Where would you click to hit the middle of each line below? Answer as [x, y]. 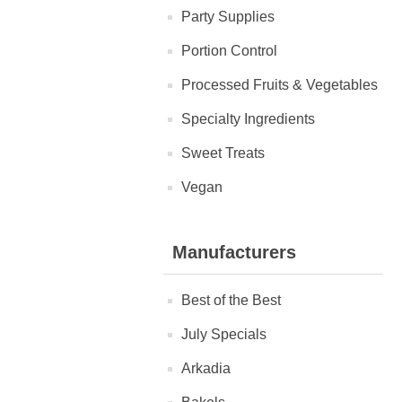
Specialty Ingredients [248, 119]
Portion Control [229, 51]
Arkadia [206, 368]
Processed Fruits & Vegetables [280, 85]
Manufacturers [234, 252]
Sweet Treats [223, 153]
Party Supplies [228, 17]
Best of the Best [231, 300]
